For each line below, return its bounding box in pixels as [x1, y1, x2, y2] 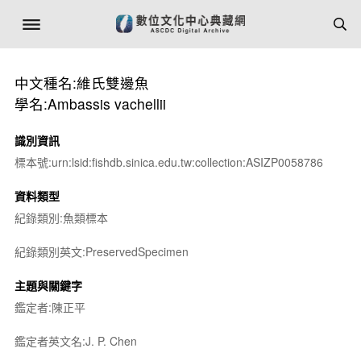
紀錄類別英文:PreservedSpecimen [14, 243, 189, 259]
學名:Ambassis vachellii [14, 93, 166, 114]
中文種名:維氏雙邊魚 [14, 73, 149, 93]
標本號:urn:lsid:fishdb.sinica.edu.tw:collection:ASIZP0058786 [14, 154, 323, 170]
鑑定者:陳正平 [14, 299, 85, 315]
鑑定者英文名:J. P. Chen [14, 333, 137, 349]
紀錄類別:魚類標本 [14, 210, 108, 226]
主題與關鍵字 [14, 277, 82, 293]
